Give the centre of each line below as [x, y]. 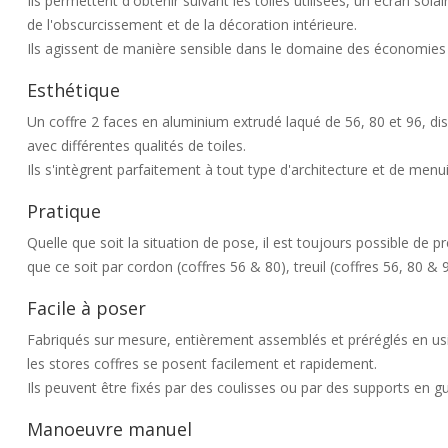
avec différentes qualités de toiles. [136, 145]
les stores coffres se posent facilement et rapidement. [202, 363]
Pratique [64, 211]
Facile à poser [86, 308]
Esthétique [73, 90]
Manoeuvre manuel [109, 429]
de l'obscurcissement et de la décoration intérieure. [192, 24]
